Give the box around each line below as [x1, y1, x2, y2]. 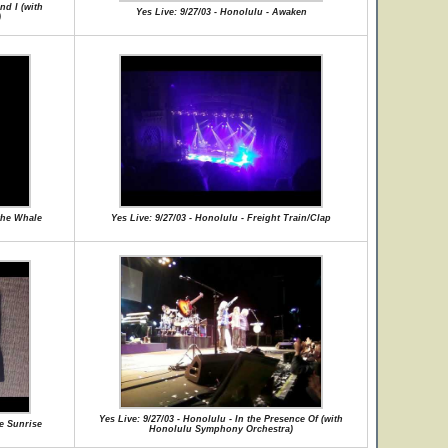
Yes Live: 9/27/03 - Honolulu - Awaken [135, 7, 307, 17]
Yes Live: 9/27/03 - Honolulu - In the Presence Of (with [99, 414, 343, 424]
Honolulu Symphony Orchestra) [149, 424, 293, 434]
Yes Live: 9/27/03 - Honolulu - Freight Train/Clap [111, 213, 331, 223]
